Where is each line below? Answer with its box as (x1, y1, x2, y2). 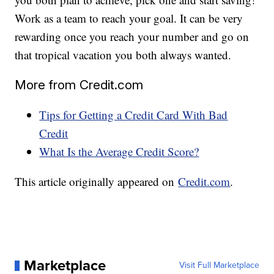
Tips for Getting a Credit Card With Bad (39, 107, 228, 123)
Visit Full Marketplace (179, 259, 259, 272)
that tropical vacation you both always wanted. (15, 47, 232, 63)
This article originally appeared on (15, 174, 179, 190)
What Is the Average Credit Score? (39, 144, 199, 160)
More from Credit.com (15, 77, 144, 93)
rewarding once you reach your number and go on (15, 29, 250, 45)
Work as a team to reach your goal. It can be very (15, 10, 243, 26)
